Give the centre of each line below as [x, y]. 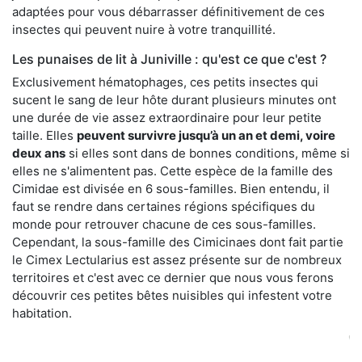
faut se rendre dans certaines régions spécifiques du [164, 206]
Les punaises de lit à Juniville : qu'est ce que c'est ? [169, 59]
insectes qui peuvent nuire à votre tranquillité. [144, 29]
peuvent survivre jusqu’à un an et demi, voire [206, 135]
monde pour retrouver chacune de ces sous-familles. [164, 224]
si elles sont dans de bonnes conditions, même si [208, 153]
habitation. [42, 313]
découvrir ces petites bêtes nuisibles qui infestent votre [172, 295]
